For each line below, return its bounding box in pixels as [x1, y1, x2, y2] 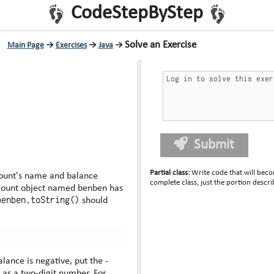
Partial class [150, 168, 188, 177]
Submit [193, 138, 234, 152]
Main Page [7, 41, 44, 50]
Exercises [55, 41, 87, 50]
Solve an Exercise [124, 40, 196, 50]
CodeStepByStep [71, 4, 203, 23]
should [80, 196, 108, 206]
